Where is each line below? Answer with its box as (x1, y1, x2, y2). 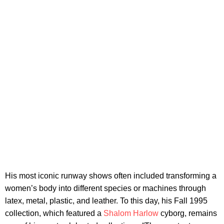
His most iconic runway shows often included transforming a (5, 171, 216, 180)
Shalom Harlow (103, 209, 158, 218)
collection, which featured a (5, 209, 103, 218)
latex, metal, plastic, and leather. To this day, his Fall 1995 (5, 196, 207, 205)
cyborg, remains (158, 209, 217, 218)
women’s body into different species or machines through (5, 184, 206, 193)
